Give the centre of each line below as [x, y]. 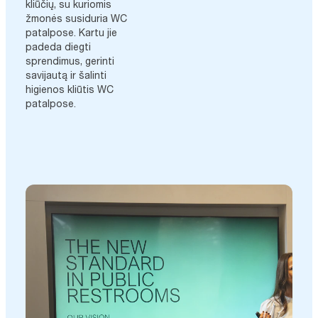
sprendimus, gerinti [70, 60]
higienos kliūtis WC [69, 89]
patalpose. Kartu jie [71, 32]
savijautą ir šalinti [66, 75]
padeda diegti [58, 46]
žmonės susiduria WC [76, 18]
